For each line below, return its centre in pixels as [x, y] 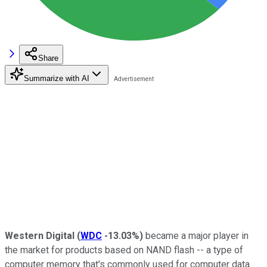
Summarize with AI [57, 78]
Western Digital [41, 235]
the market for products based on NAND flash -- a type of [124, 250]
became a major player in [196, 235]
